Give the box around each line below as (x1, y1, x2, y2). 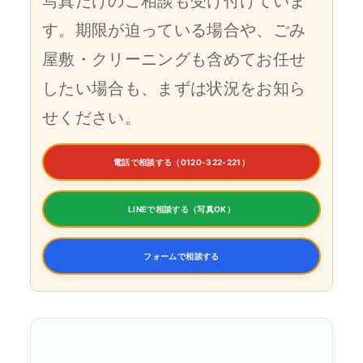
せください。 (42, 107, 142, 127)
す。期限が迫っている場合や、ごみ (42, 19, 306, 40)
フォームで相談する (143, 250, 220, 261)
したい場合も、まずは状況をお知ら (42, 78, 306, 98)
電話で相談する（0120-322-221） (113, 156, 250, 167)
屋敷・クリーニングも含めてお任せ (42, 49, 306, 69)
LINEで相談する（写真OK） (127, 203, 236, 214)
